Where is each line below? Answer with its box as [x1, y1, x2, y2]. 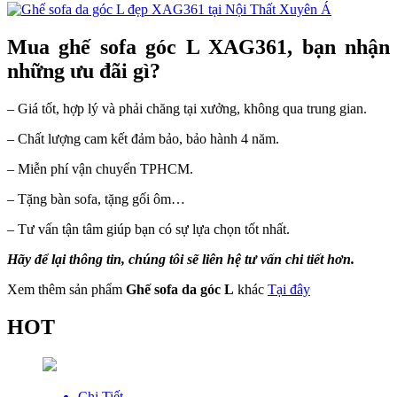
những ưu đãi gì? [7, 58, 160, 82]
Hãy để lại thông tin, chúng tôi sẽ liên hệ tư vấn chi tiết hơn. [7, 251, 354, 267]
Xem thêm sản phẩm [7, 281, 126, 297]
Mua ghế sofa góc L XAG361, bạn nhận [7, 35, 390, 58]
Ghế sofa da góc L [126, 281, 234, 297]
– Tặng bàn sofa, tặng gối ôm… [7, 191, 185, 206]
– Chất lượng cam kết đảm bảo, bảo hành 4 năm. [7, 130, 279, 146]
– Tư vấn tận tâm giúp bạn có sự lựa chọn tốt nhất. [7, 221, 290, 237]
